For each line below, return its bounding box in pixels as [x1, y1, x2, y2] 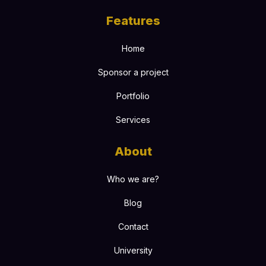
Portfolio [116, 91, 150, 102]
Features [106, 14, 160, 28]
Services [116, 115, 150, 125]
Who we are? [107, 174, 159, 185]
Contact [118, 221, 148, 232]
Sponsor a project [97, 67, 169, 78]
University [113, 245, 153, 256]
